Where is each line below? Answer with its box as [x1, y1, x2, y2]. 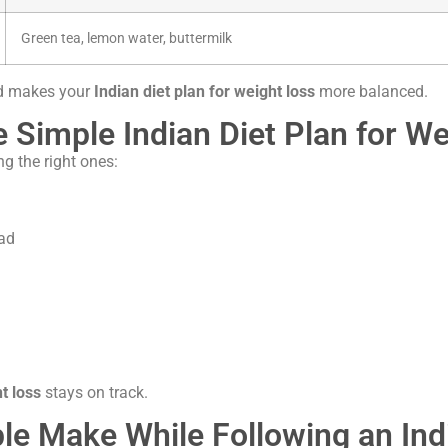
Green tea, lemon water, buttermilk [21, 29, 232, 47]
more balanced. [315, 81, 428, 101]
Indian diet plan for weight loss [94, 81, 315, 101]
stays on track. [41, 382, 148, 402]
